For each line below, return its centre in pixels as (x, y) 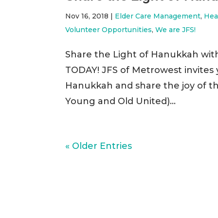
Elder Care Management (158, 16)
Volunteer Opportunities (109, 30)
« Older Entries (99, 146)
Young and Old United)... (121, 101)
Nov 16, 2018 (87, 16)
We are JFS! (176, 30)
